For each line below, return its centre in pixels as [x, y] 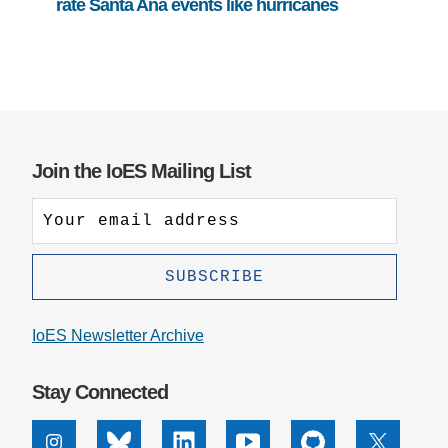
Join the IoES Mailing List [141, 170]
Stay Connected [100, 391]
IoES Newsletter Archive [118, 336]
